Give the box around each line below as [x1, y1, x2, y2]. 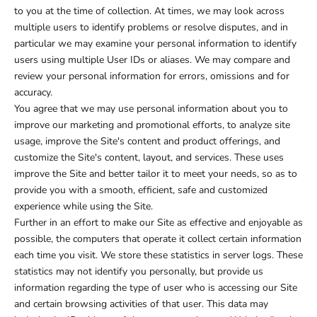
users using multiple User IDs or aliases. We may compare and [14, 53, 290, 67]
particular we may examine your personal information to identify [14, 37, 296, 51]
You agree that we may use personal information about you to [14, 102, 288, 116]
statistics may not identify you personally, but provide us [14, 265, 263, 279]
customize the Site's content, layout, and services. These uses [14, 151, 284, 165]
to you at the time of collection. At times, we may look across [14, 4, 284, 18]
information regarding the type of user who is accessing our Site [14, 281, 297, 295]
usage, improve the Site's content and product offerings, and [14, 134, 280, 149]
